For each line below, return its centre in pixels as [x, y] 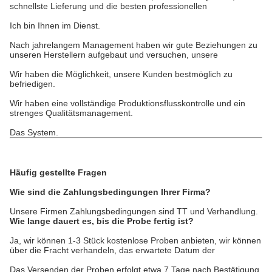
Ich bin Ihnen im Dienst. [55, 25]
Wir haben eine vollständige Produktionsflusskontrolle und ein [127, 103]
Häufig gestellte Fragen [58, 172]
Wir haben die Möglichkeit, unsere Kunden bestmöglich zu [121, 74]
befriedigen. [32, 84]
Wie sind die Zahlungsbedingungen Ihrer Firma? [110, 192]
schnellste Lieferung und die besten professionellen [108, 6]
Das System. [34, 132]
